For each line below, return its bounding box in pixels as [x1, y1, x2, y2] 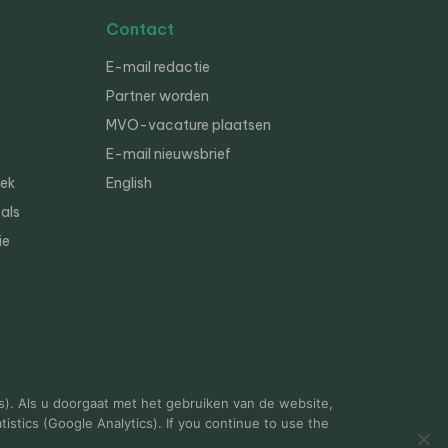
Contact [106, 19, 174, 39]
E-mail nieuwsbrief [106, 145, 231, 163]
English [106, 174, 152, 192]
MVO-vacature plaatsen [106, 116, 271, 134]
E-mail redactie [106, 58, 210, 76]
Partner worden [106, 87, 209, 105]
